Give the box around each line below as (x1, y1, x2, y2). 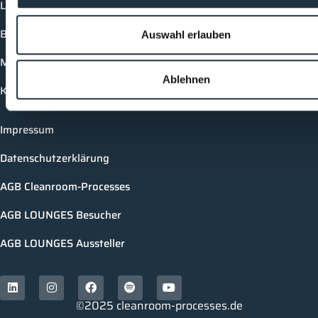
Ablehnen (162, 73, 210, 86)
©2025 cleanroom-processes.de (75, 296, 243, 314)
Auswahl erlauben (141, 28, 231, 40)
